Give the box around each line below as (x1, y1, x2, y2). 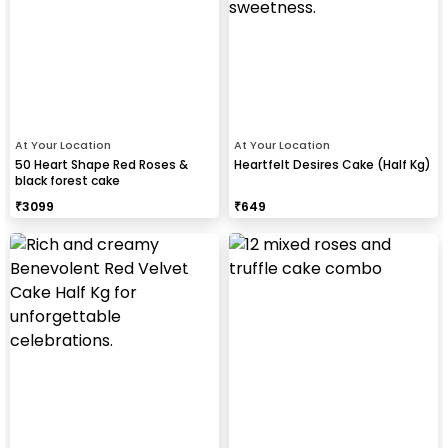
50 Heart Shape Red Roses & (15, 155, 188, 173)
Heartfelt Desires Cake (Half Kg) (234, 155, 431, 173)
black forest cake (15, 171, 120, 189)
